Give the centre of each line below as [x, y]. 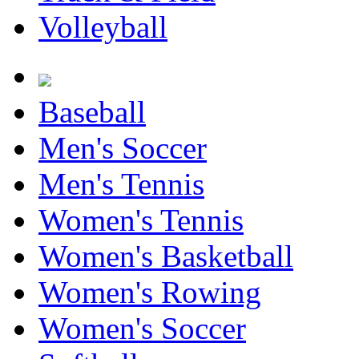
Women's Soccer [142, 328]
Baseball [92, 112]
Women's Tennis [141, 220]
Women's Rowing [150, 292]
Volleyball [103, 27]
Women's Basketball [166, 256]
